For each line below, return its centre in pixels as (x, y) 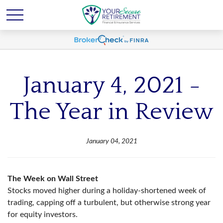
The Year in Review (111, 112)
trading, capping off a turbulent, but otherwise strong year (109, 203)
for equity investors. (43, 215)
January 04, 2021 (111, 141)
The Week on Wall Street (54, 179)
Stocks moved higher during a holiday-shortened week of (107, 191)
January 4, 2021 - (111, 85)
